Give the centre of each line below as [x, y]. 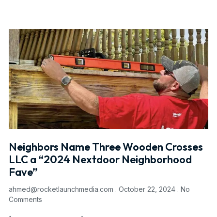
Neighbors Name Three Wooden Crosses [106, 147]
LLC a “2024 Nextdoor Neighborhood [100, 160]
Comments [25, 200]
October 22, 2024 [147, 189]
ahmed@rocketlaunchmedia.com [62, 189]
